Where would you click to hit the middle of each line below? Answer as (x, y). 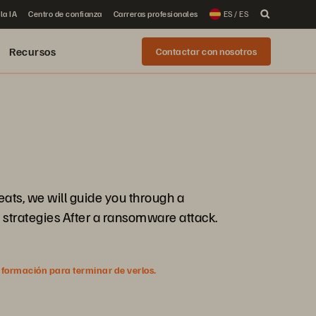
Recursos (32, 51)
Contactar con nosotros (206, 51)
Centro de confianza (65, 14)
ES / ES (236, 14)
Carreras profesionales (156, 14)
